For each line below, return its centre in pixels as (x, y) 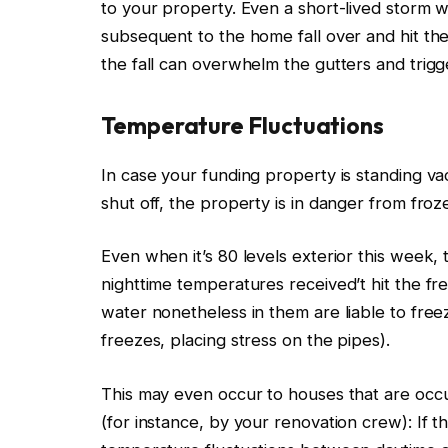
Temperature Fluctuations (243, 126)
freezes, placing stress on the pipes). (245, 340)
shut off (130, 202)
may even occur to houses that (258, 393)
